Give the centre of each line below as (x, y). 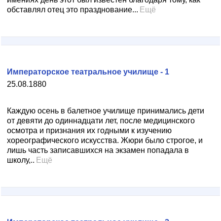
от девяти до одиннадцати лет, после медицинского (101, 121)
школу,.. (21, 160)
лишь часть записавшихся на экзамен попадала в (98, 150)
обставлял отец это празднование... (73, 10)
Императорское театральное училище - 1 (88, 72)
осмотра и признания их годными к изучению (89, 130)
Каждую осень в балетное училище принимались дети (106, 111)
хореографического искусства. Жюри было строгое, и (105, 140)
